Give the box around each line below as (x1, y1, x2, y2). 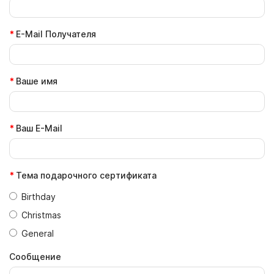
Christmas (21, 210, 61, 220)
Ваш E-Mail (16, 123, 62, 133)
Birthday (21, 191, 56, 202)
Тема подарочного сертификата (16, 170, 157, 180)
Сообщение (9, 251, 61, 262)
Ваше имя (16, 76, 57, 86)
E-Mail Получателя (16, 29, 96, 39)
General (21, 228, 54, 239)
